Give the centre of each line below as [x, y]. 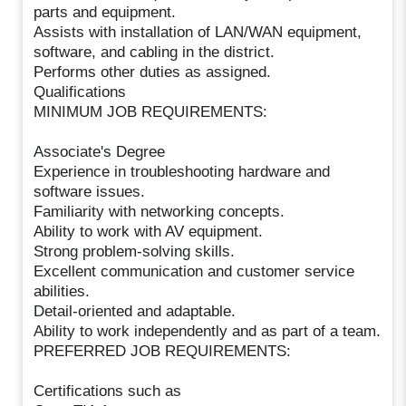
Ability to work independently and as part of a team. [208, 331]
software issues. [90, 191]
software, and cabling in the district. [155, 52]
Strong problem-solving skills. [135, 251]
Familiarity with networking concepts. [159, 211]
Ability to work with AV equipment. [149, 231]
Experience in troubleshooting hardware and [182, 171]
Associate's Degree [100, 151]
